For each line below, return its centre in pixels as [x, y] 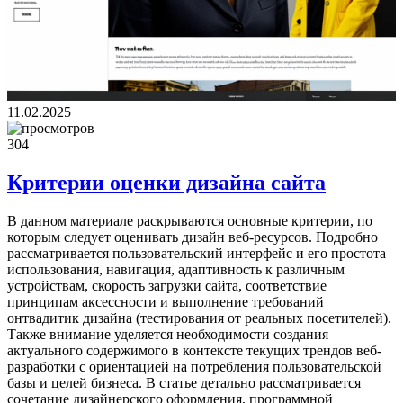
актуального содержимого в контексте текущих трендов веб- [194, 350]
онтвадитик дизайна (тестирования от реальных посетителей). [199, 318]
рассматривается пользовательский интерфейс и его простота [197, 253]
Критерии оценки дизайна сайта [166, 183]
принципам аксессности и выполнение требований [166, 301]
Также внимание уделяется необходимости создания [168, 334]
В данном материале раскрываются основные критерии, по [190, 220]
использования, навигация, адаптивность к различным [176, 269]
